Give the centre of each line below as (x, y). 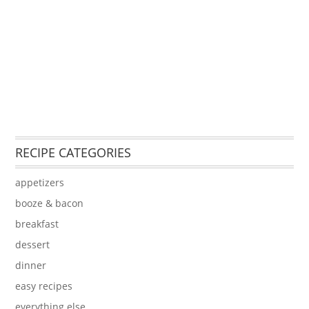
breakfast (37, 224)
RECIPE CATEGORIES (73, 153)
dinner (31, 266)
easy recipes (44, 286)
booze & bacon (50, 203)
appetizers (40, 183)
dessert (33, 245)
